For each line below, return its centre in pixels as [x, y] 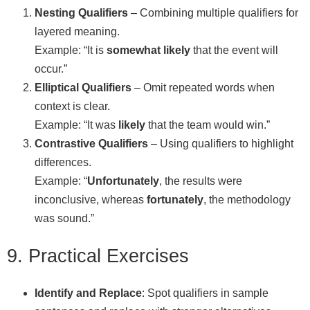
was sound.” [64, 218]
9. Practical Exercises [98, 255]
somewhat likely [148, 50]
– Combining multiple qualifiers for [213, 12]
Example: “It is [71, 50]
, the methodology [247, 199]
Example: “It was [76, 125]
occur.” [51, 69]
